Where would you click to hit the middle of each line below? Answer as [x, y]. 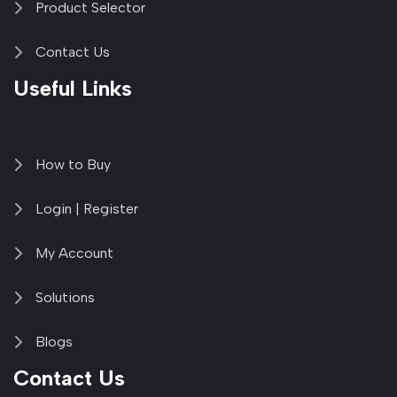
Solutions [65, 298]
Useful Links [73, 89]
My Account [74, 253]
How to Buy [73, 165]
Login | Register [87, 209]
